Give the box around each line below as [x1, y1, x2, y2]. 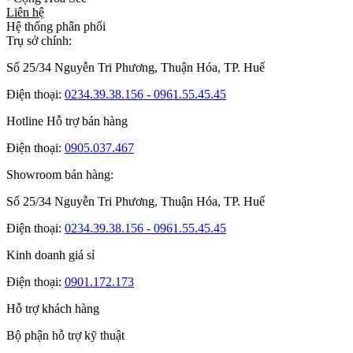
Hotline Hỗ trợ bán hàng [6, 113, 128, 128]
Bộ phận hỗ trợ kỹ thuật [6, 328, 124, 342]
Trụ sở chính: [6, 33, 72, 47]
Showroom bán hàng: [6, 167, 113, 181]
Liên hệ [6, 5, 44, 19]
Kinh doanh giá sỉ [6, 247, 95, 262]
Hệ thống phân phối [6, 19, 106, 33]
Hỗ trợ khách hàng [6, 301, 99, 315]
